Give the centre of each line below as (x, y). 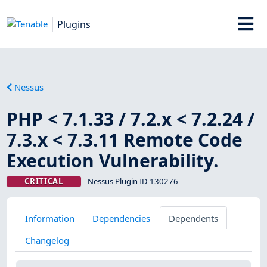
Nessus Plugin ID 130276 (133, 181)
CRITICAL (44, 181)
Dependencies (122, 218)
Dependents (193, 218)
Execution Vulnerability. (113, 160)
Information (49, 218)
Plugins (74, 24)
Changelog (47, 240)
